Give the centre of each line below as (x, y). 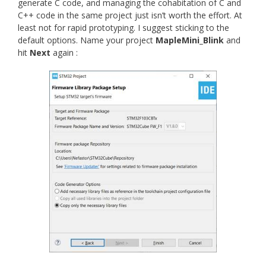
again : (64, 53)
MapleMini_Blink (190, 40)
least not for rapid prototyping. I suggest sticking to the (123, 28)
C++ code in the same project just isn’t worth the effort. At (130, 15)
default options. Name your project (87, 40)
